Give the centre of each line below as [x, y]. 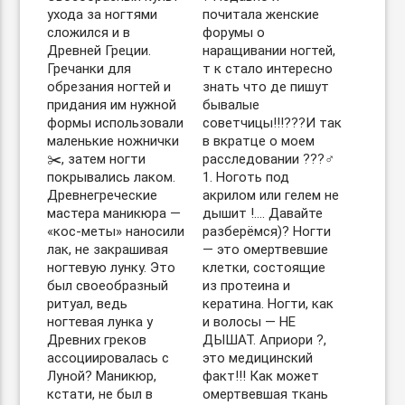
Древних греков [97, 340]
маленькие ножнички [113, 141]
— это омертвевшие [265, 250]
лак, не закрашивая [108, 250]
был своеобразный [108, 286]
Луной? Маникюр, [102, 376]
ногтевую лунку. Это [112, 268]
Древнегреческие [103, 195]
